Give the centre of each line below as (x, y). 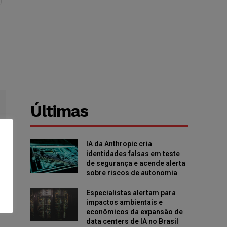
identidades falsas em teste (133, 154)
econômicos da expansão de (134, 212)
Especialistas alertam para (131, 193)
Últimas (60, 111)
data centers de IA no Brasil (132, 222)
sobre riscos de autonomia (131, 173)
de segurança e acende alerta (136, 163)
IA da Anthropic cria (119, 144)
